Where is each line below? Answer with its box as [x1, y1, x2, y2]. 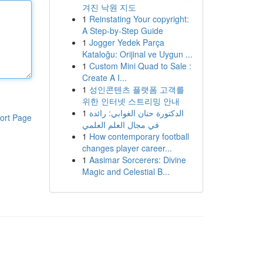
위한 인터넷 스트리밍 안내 [82, 95, 180, 107]
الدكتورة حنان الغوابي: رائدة [89, 107, 184, 119]
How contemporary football [89, 130, 189, 142]
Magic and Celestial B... [82, 166, 170, 177]
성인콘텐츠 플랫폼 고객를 [89, 83, 184, 95]
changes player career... [82, 142, 172, 154]
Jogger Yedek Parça [89, 36, 164, 48]
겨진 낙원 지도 [82, 1, 136, 13]
